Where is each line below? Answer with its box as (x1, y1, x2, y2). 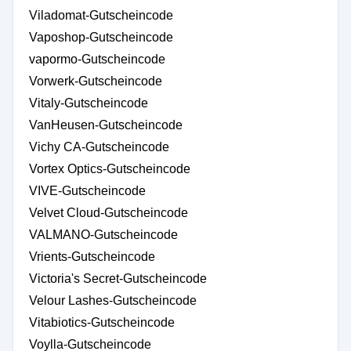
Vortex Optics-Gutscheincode (29, 162, 190, 175)
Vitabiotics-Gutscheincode (29, 316, 175, 329)
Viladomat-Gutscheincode (29, 9, 173, 22)
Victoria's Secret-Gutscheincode (29, 272, 207, 285)
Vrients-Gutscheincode (29, 250, 155, 263)
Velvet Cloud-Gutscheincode (29, 206, 188, 219)
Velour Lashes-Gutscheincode (29, 294, 197, 307)
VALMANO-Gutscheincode (29, 228, 178, 241)
